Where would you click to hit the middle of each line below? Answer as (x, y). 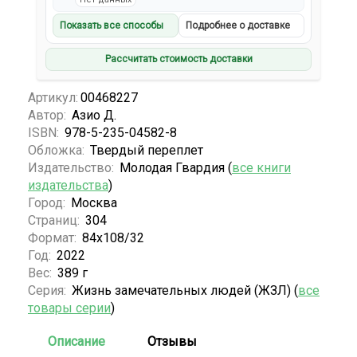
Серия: (49, 290)
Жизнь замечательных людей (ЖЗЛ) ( (185, 290)
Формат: (54, 237)
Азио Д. (94, 115)
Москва (94, 202)
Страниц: (55, 220)
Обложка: (58, 150)
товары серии (69, 308)
